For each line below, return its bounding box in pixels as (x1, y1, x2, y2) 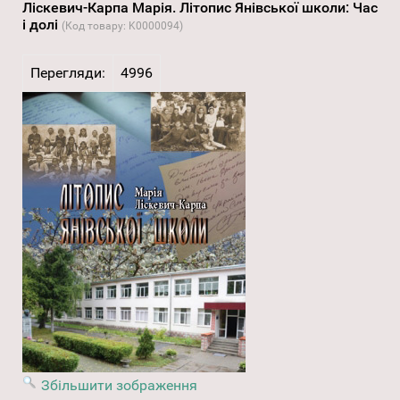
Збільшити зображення (41, 377, 197, 395)
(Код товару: (62, 20, 129, 33)
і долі (22, 16, 62, 34)
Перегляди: (30, 64, 105, 82)
